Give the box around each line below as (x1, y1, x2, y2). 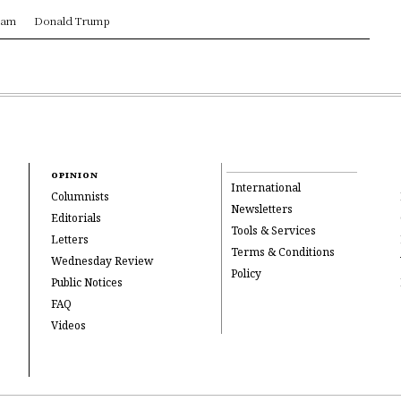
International (231, 179, 301, 197)
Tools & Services (231, 222, 316, 240)
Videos (51, 317, 87, 335)
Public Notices (51, 274, 124, 292)
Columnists (51, 188, 110, 206)
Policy (231, 265, 261, 283)
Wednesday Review (51, 252, 154, 270)
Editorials (51, 209, 102, 227)
